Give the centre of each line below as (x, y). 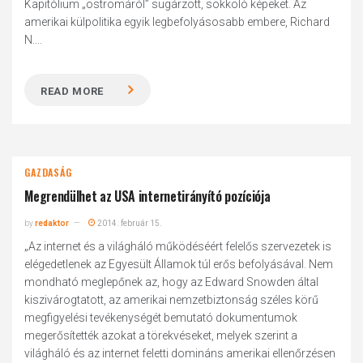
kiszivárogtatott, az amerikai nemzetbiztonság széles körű (172, 300)
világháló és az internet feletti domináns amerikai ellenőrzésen (180, 353)
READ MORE (73, 91)
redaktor (52, 223)
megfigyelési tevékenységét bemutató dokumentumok (161, 318)
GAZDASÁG (48, 172)
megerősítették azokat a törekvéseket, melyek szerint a (161, 335)
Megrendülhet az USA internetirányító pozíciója (147, 196)
